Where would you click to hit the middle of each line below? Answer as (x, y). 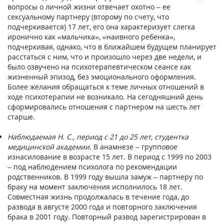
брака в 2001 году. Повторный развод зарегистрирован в (107, 216)
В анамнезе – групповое (134, 146)
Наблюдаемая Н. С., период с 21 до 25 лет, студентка (98, 136)
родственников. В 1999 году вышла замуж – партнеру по (105, 176)
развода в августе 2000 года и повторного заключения (102, 206)
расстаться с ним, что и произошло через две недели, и (104, 56)
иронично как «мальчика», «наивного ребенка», (91, 36)
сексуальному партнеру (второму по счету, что (88, 16)
